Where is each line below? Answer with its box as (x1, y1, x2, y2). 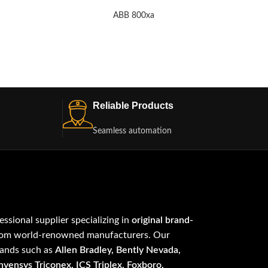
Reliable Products (92, 100, 173, 111)
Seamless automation (92, 127, 172, 136)
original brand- (132, 215, 194, 226)
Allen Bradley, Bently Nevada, (55, 245, 181, 255)
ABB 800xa (112, 11, 154, 20)
